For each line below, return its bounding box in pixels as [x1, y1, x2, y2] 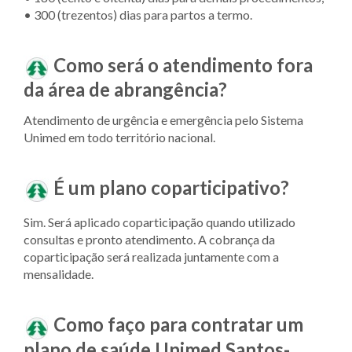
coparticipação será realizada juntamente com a [24, 249, 279, 265]
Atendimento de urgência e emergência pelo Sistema [24, 112, 303, 128]
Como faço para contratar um [53, 313, 303, 336]
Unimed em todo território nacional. [24, 130, 215, 145]
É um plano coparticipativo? [53, 176, 289, 200]
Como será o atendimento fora [53, 53, 313, 76]
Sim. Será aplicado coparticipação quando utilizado [24, 214, 295, 230]
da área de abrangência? [24, 78, 227, 101]
